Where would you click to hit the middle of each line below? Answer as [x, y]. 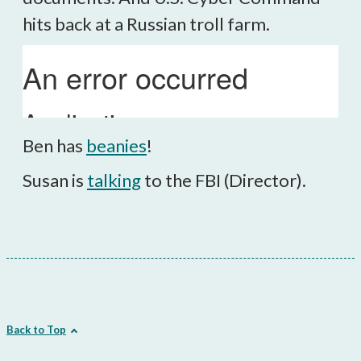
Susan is [55, 180]
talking [114, 180]
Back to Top [36, 330]
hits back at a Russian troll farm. [146, 24]
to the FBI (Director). [224, 180]
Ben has [54, 145]
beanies [116, 145]
